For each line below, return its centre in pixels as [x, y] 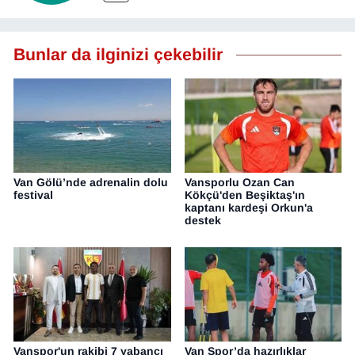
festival [33, 195]
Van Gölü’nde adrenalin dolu [91, 183]
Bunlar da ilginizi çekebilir [118, 54]
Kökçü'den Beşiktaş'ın [244, 195]
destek [202, 221]
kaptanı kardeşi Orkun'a [248, 208]
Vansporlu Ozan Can [239, 183]
